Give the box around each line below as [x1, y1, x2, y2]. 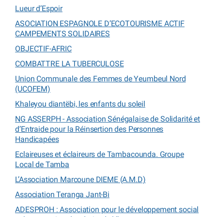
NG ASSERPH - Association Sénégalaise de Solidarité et [15, 114, 200, 124]
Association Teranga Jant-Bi [15, 189, 109, 199]
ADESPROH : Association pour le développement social [15, 204, 199, 214]
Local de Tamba [15, 159, 70, 169]
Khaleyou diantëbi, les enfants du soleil [15, 99, 145, 108]
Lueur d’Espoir [15, 3, 63, 13]
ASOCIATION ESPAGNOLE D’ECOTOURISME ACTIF [15, 18, 185, 28]
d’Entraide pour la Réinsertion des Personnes [15, 124, 164, 134]
